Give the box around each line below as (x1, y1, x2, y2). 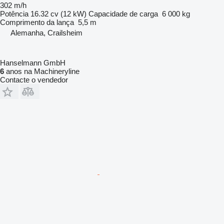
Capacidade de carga (88, 9, 158, 18)
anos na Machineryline (4, 66, 79, 75)
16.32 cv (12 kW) (30, 9, 86, 18)
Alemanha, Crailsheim (10, 28, 82, 37)
